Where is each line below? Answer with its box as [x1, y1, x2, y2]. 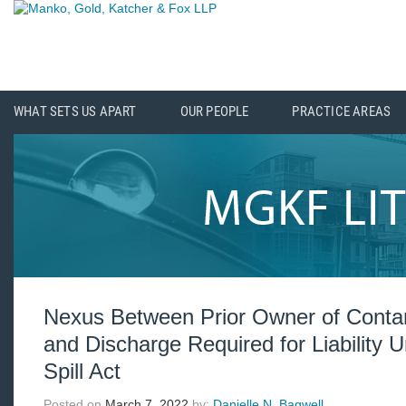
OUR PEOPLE [179, 104, 249, 120]
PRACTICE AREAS [292, 104, 391, 120]
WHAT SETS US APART [14, 104, 137, 120]
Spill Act [43, 359, 121, 383]
